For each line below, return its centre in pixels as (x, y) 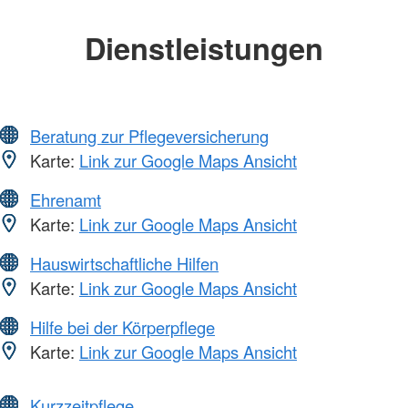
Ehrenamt (66, 200)
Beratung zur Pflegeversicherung (149, 136)
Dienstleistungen (204, 47)
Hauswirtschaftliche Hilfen (124, 264)
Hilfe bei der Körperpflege (122, 327)
